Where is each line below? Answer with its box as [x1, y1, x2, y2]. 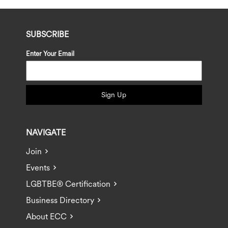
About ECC [26, 212, 67, 221]
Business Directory [26, 195, 95, 205]
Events [26, 163, 50, 173]
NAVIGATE [26, 128, 66, 137]
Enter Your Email [26, 50, 75, 58]
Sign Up [101, 91, 127, 99]
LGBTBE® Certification [26, 179, 111, 189]
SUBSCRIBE [26, 30, 69, 39]
